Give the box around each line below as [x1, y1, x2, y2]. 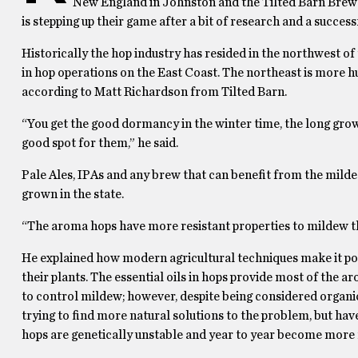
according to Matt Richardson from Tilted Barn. [21, 86, 287, 98]
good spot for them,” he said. [21, 137, 178, 149]
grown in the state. [21, 188, 124, 201]
